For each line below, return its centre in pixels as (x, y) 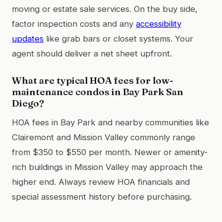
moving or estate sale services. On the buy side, (105, 9)
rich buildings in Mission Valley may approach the (107, 167)
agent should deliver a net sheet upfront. (92, 53)
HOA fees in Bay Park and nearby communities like (111, 122)
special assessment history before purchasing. (102, 196)
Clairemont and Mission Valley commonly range (104, 137)
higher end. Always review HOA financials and (101, 182)
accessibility (159, 24)
